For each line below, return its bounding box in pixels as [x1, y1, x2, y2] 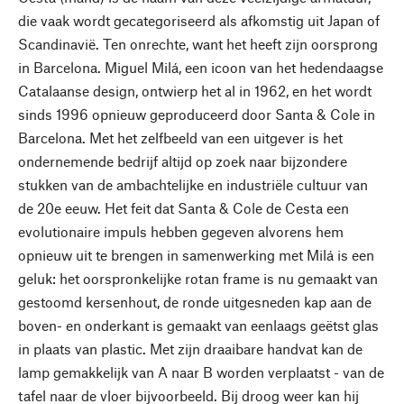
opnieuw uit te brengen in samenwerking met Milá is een [18, 246, 374, 263]
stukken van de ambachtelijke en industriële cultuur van [18, 176, 368, 193]
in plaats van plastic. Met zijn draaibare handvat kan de [18, 340, 363, 357]
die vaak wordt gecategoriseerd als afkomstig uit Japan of [18, 12, 380, 29]
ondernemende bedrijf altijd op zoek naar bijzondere [18, 152, 347, 170]
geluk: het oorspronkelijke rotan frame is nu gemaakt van [18, 270, 378, 287]
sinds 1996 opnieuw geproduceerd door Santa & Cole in [18, 106, 375, 123]
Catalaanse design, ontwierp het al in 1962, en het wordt [18, 82, 372, 99]
